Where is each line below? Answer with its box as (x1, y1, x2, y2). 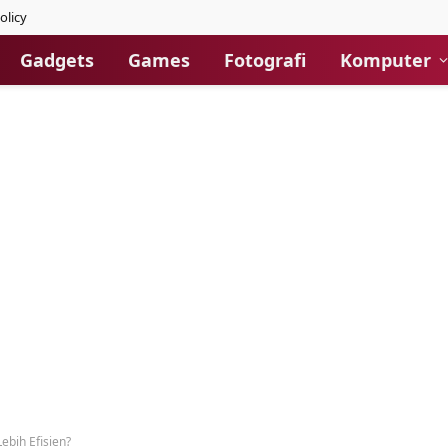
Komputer (340, 48, 431, 72)
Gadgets (20, 48, 94, 72)
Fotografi (224, 48, 306, 72)
